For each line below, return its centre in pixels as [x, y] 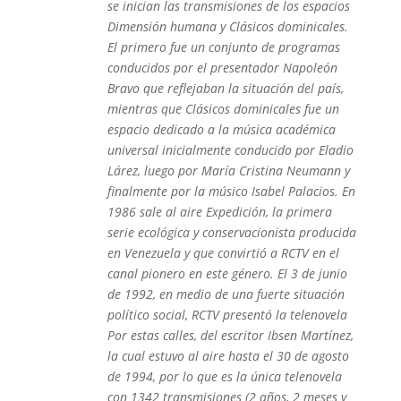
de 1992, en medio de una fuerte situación [226, 294]
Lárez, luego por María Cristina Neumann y [228, 171]
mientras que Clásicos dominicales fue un [223, 109]
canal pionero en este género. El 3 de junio [227, 273]
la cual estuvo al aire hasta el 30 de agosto [228, 356]
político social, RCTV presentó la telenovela [227, 315]
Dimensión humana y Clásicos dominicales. [227, 26]
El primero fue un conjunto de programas [223, 47]
